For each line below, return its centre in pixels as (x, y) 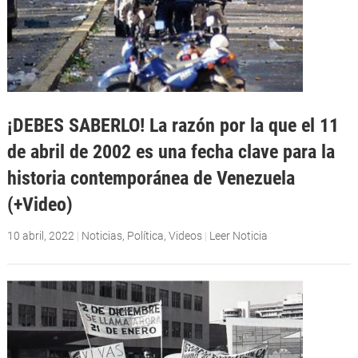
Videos (185, 235)
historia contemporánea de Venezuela (151, 178)
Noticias (101, 235)
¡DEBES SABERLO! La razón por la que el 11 (173, 125)
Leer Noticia (238, 235)
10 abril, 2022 (40, 235)
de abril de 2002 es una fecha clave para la (171, 152)
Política (145, 235)
